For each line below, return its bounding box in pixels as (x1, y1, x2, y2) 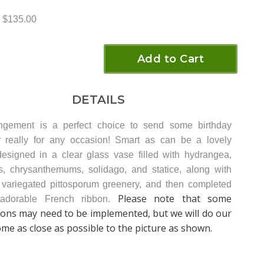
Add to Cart (137, 52, 204, 65)
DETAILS (64, 92, 125, 107)
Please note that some (117, 192, 232, 205)
